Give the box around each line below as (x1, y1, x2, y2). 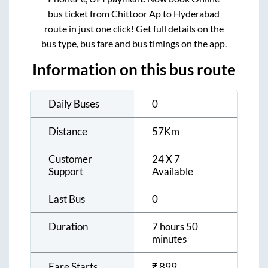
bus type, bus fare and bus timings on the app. (41, 38, 227, 50)
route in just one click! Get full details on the (44, 23, 224, 35)
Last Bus (48, 193, 85, 206)
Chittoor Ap (111, 8, 162, 20)
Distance (48, 125, 87, 138)
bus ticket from (48, 8, 112, 20)
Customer (48, 153, 92, 166)
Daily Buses (48, 98, 99, 111)
